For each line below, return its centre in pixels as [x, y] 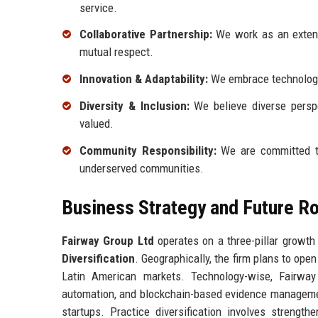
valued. [97, 124]
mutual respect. [116, 52]
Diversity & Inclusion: [135, 106]
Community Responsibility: [148, 150]
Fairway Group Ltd [108, 240]
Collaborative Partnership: [146, 34]
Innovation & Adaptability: [144, 79]
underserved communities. [142, 168]
